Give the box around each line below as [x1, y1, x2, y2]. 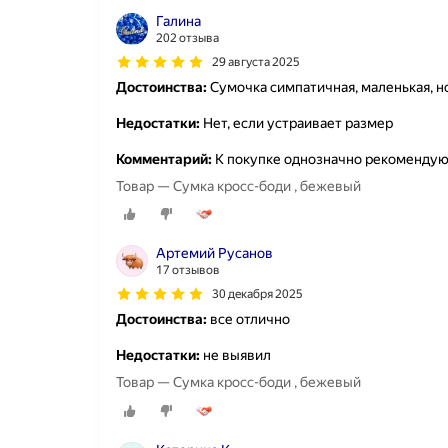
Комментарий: [116, 151, 212, 167]
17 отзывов [156, 263, 220, 278]
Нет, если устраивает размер [200, 115, 393, 131]
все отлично [207, 311, 290, 328]
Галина [156, 13, 201, 29]
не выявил [200, 347, 271, 364]
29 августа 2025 [212, 55, 300, 69]
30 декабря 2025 [212, 287, 303, 302]
